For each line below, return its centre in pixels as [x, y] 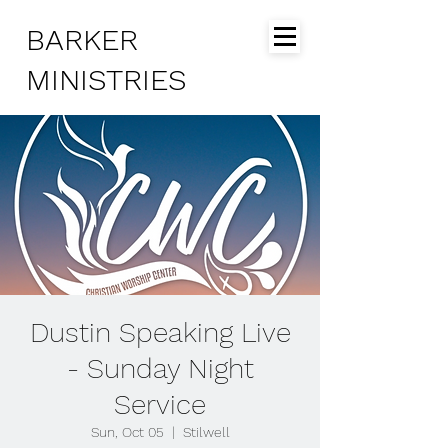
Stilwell [206, 432]
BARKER [82, 39]
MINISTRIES [106, 79]
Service [160, 404]
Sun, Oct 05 [127, 432]
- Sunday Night [160, 368]
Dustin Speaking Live [160, 332]
